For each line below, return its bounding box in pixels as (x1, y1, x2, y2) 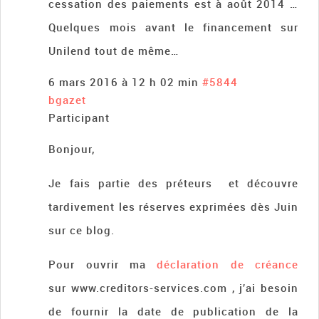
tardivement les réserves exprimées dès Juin (48, 199, 298, 214)
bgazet (48, 92, 87, 107)
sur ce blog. (48, 222, 115, 237)
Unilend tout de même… (48, 43, 180, 58)
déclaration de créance (157, 256, 299, 271)
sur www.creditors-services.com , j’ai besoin (48, 280, 298, 295)
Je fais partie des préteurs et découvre (48, 175, 298, 190)
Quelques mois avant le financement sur (48, 19, 298, 34)
